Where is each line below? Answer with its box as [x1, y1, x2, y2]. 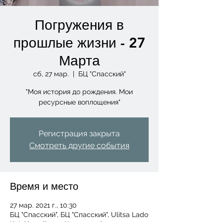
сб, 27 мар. [33, 70, 69, 78]
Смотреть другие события [29, 141, 129, 150]
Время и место [10, 180, 78, 192]
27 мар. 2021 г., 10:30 [10, 201, 77, 209]
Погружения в [35, 16, 124, 33]
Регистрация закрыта [39, 129, 120, 138]
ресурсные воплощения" [38, 98, 120, 106]
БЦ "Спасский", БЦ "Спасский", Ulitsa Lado [10, 211, 148, 219]
